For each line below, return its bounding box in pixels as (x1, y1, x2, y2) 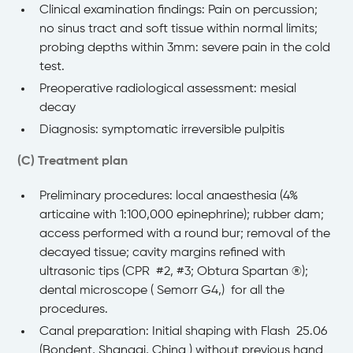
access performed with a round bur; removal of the (39, 228, 331, 241)
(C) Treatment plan (17, 155, 128, 169)
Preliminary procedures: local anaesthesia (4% (39, 190, 299, 203)
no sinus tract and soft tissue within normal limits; (39, 23, 318, 36)
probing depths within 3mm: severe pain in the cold (39, 42, 331, 55)
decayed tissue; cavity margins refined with (39, 247, 286, 260)
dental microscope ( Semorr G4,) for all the (39, 284, 285, 298)
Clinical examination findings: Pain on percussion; (39, 4, 318, 17)
